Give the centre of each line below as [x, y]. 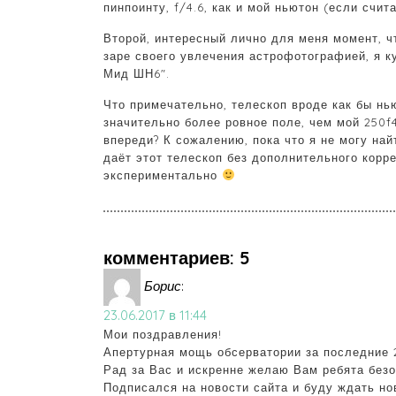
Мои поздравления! [163, 335]
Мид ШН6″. [137, 74]
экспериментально [163, 175]
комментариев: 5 [177, 258]
